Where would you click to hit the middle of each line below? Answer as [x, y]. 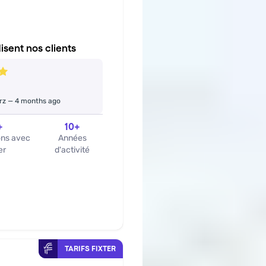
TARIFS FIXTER [90, 248]
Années [72, 138]
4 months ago [38, 101]
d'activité [72, 150]
